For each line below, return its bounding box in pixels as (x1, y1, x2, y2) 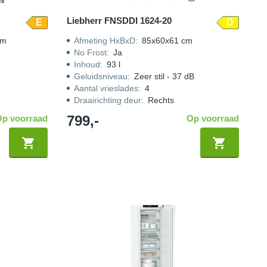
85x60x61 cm (142, 36, 193, 45)
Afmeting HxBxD (74, 36, 136, 45)
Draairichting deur (74, 95, 142, 105)
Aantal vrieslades (74, 83, 139, 93)
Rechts (148, 95, 175, 105)
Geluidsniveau (74, 72, 128, 81)
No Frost (74, 48, 107, 57)
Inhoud (74, 60, 101, 69)
